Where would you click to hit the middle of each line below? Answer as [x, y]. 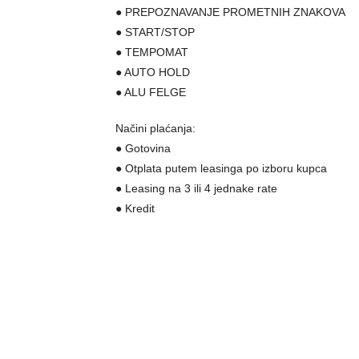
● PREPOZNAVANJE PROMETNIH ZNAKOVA [231, 12]
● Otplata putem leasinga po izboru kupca [222, 169]
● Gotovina [143, 149]
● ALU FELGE [151, 93]
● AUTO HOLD [153, 73]
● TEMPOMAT [152, 52]
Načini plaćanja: [156, 129]
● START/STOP [155, 32]
